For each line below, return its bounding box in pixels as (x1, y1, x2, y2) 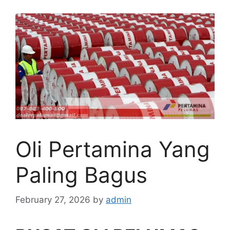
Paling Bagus (15, 161, 147, 188)
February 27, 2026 (15, 195, 90, 205)
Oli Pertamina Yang (15, 136, 210, 162)
